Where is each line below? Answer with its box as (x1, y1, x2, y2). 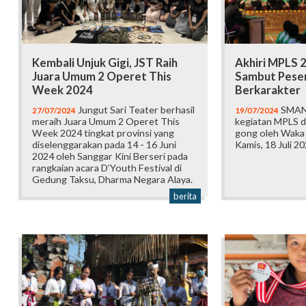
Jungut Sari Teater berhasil (76, 104, 195, 116)
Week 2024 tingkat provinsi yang (32, 127, 174, 139)
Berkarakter (234, 83, 301, 98)
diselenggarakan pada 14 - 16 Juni (32, 139, 176, 151)
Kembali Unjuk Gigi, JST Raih (32, 56, 178, 70)
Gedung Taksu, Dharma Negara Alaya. (32, 173, 193, 186)
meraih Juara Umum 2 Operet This (32, 115, 180, 128)
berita (173, 191, 197, 202)
